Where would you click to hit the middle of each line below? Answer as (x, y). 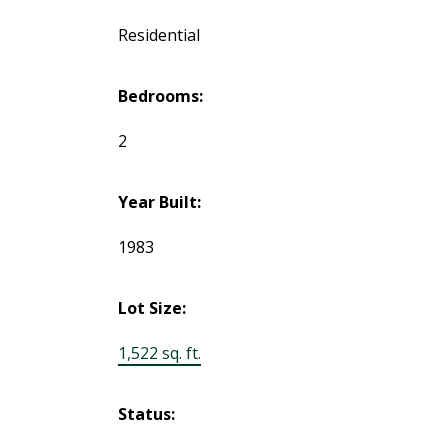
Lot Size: (151, 307)
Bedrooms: (160, 95)
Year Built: (159, 201)
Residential (158, 34)
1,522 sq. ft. (159, 352)
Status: (146, 413)
